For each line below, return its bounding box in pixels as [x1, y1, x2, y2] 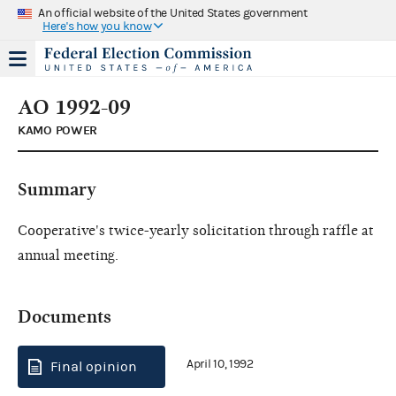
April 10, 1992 [187, 357, 254, 372]
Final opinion [50, 358, 137, 375]
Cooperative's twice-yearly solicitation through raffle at [18, 222, 374, 239]
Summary [18, 179, 96, 200]
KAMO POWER [18, 122, 97, 138]
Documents [18, 306, 111, 327]
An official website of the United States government [38, 5, 308, 20]
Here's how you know [42, 19, 152, 34]
